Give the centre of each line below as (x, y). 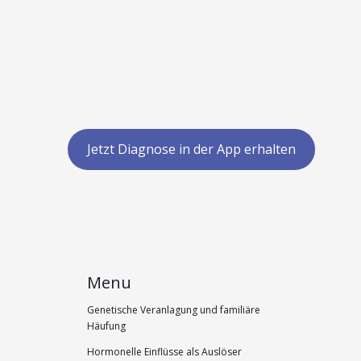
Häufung (106, 326)
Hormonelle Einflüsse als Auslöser (164, 352)
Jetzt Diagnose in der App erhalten (191, 149)
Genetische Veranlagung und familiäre (174, 310)
